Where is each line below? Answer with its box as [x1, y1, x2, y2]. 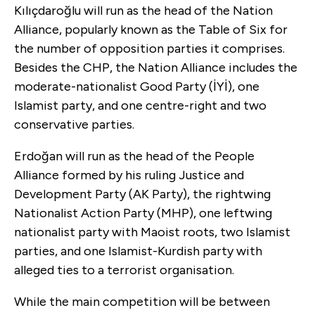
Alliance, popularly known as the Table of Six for [14, 21, 288, 37]
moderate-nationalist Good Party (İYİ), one [14, 78, 259, 94]
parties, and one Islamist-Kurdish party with [14, 243, 262, 259]
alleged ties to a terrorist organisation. [14, 262, 234, 278]
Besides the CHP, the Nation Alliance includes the [14, 59, 297, 75]
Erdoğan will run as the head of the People [14, 148, 255, 164]
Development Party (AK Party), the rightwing [14, 186, 271, 202]
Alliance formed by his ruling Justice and [14, 167, 244, 183]
